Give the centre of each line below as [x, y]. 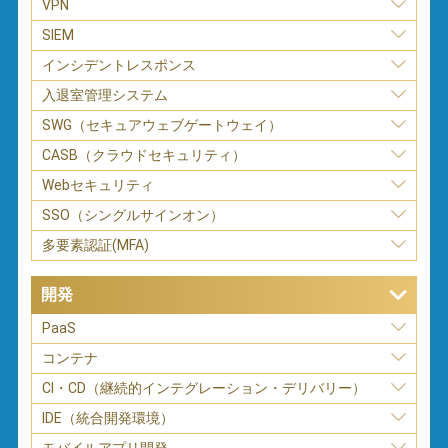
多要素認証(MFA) [96, 244]
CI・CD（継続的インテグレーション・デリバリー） [204, 387]
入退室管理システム [105, 94]
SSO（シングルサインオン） [133, 214]
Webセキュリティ [98, 184]
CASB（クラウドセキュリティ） [144, 154]
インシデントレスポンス [119, 64]
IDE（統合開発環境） [108, 417]
